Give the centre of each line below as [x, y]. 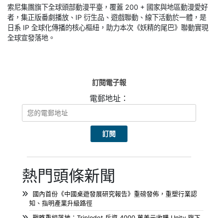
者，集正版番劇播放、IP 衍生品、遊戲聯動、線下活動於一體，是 [107, 17]
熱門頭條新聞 [69, 176]
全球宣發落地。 [31, 37]
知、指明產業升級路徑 [61, 203]
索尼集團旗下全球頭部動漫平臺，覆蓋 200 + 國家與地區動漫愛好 [108, 7]
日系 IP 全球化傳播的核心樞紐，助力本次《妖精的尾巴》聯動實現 [108, 27]
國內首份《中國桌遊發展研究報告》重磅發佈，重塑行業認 [115, 194]
